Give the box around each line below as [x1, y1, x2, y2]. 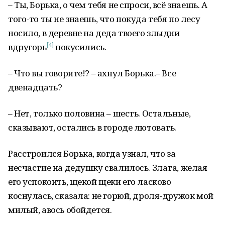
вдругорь [8, 41, 47, 53]
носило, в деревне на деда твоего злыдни [8, 27, 180, 39]
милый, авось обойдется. [8, 204, 112, 215]
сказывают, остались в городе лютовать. [8, 122, 177, 133]
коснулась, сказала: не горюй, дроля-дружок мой [8, 190, 213, 201]
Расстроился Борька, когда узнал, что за [8, 148, 176, 159]
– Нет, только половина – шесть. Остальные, [8, 107, 191, 119]
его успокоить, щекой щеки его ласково [8, 176, 171, 187]
